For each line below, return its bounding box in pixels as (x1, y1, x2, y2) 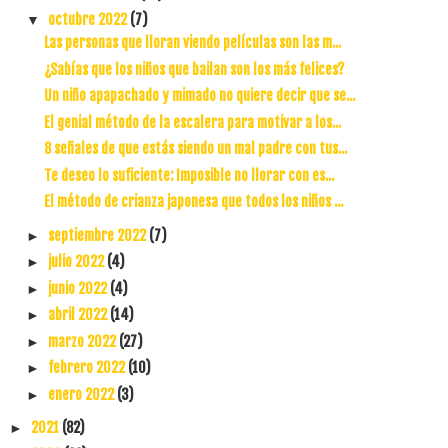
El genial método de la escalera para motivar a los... (43, 113, 341, 131)
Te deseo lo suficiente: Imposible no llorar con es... (43, 166, 334, 184)
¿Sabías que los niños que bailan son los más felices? (43, 60, 344, 78)
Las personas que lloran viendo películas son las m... (43, 34, 341, 51)
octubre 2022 (47, 11, 130, 28)
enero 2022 (47, 385, 117, 403)
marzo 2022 (47, 332, 119, 350)
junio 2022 (47, 279, 110, 297)
